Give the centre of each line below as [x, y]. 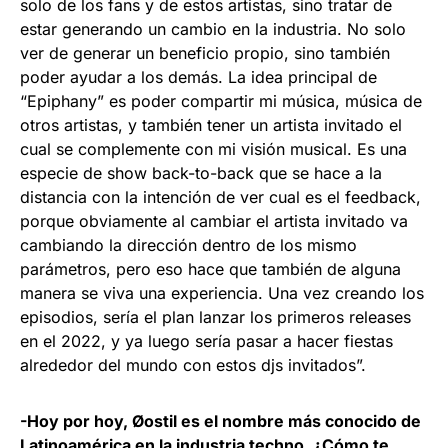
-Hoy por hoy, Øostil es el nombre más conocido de [220, 420]
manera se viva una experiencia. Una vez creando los [222, 292]
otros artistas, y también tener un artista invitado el [211, 124]
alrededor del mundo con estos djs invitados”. [193, 364]
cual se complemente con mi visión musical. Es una [213, 148]
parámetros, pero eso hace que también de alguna [210, 268]
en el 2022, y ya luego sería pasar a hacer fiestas [206, 340]
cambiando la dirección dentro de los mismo [188, 244]
